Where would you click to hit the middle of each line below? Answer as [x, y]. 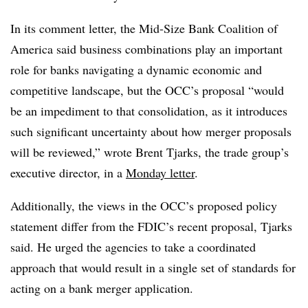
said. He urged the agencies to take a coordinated [133, 246]
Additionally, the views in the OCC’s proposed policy [144, 205]
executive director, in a [68, 172]
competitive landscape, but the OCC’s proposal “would [147, 90]
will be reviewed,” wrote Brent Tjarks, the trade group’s [150, 152]
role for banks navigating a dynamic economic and [136, 69]
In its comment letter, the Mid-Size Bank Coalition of [144, 28]
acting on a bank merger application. [102, 288]
